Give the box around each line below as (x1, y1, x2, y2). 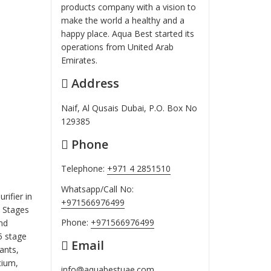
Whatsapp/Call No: (61, 183, 134, 195)
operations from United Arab (61, 41, 174, 53)
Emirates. (61, 54, 98, 66)
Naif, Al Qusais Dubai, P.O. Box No (61, 102, 198, 114)
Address (68, 75, 120, 92)
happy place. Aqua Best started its (61, 27, 195, 39)
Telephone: (61, 163, 108, 175)
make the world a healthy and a (61, 14, 185, 26)
